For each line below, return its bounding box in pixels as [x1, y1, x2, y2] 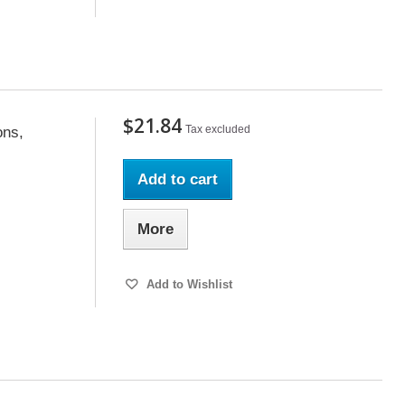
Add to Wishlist [142, 278, 232, 291]
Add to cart [137, 171, 218, 188]
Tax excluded [184, 123, 250, 136]
